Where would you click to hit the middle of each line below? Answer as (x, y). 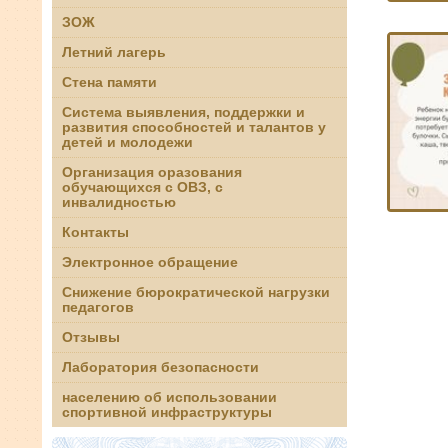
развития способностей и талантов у (194, 127)
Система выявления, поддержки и (183, 112)
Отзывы (91, 337)
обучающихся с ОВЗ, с (142, 187)
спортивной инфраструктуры (167, 412)
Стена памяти (109, 82)
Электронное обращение (150, 262)
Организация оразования (152, 172)
